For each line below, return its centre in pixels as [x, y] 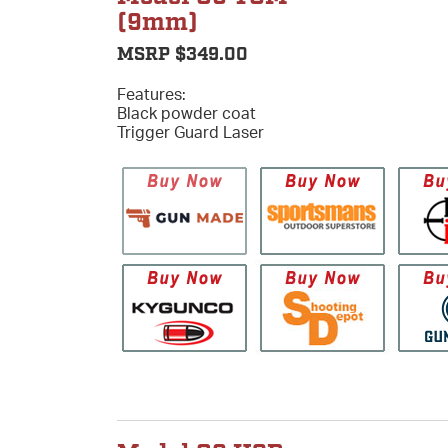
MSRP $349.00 [182, 54]
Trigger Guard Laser [190, 131]
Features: [151, 93]
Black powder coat [186, 112]
